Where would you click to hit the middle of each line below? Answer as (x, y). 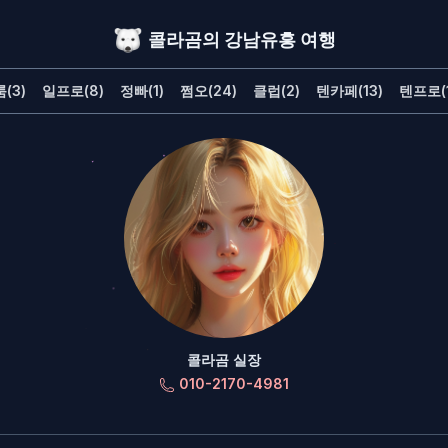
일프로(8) (72, 90)
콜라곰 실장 (224, 359)
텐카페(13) (349, 90)
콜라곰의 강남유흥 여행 (242, 39)
